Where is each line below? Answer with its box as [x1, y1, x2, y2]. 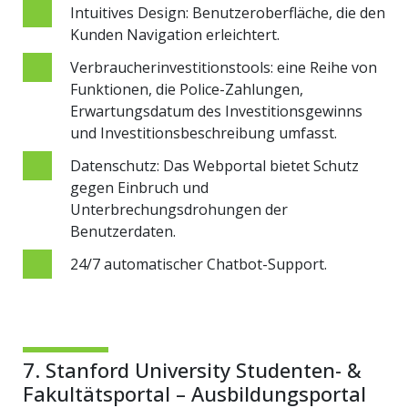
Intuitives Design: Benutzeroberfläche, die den [70, 2, 385, 23]
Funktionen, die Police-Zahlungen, [70, 78, 303, 99]
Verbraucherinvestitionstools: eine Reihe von [70, 56, 377, 77]
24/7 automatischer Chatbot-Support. [70, 253, 327, 274]
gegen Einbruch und [70, 177, 209, 198]
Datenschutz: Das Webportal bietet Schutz [70, 155, 359, 176]
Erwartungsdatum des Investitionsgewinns [70, 100, 362, 121]
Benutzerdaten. [70, 220, 176, 241]
